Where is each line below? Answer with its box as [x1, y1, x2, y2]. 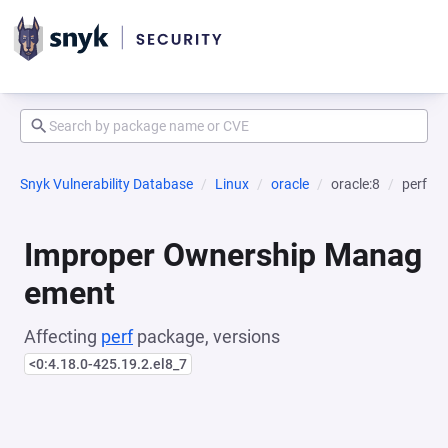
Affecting [24, 326, 101, 347]
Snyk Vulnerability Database [20, 176, 193, 192]
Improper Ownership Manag [24, 236, 422, 274]
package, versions [133, 326, 280, 347]
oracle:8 [331, 176, 380, 192]
